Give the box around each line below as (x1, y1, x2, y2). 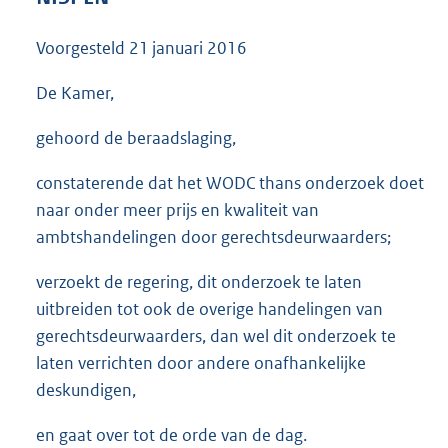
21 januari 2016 (129, 36, 247, 59)
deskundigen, (36, 379, 136, 402)
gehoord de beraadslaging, (36, 126, 236, 149)
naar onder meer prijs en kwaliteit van (36, 199, 319, 221)
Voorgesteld (36, 36, 129, 59)
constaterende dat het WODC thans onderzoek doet (36, 172, 424, 194)
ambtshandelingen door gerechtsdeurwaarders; (36, 226, 391, 248)
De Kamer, (36, 81, 114, 104)
